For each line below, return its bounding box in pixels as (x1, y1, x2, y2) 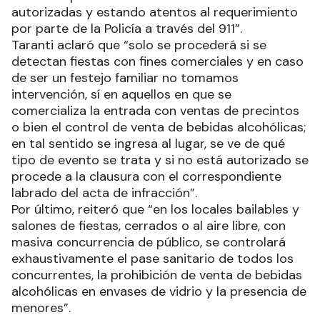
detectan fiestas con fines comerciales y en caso (11, 52, 304, 70)
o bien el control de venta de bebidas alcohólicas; (11, 118, 306, 136)
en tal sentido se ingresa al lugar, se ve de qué (11, 134, 285, 152)
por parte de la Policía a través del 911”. (11, 19, 242, 37)
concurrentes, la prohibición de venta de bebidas (11, 266, 302, 284)
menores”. (11, 299, 71, 316)
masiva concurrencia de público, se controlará (11, 233, 286, 251)
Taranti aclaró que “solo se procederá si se (11, 36, 266, 54)
